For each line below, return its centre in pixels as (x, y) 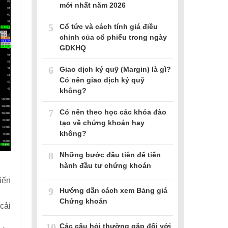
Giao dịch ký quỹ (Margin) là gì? (115, 69)
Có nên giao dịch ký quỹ (102, 80)
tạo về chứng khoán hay (102, 122)
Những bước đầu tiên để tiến (110, 154)
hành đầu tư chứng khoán (105, 165)
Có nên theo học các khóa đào (113, 112)
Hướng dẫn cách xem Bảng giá (113, 190)
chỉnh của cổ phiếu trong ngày (113, 37)
